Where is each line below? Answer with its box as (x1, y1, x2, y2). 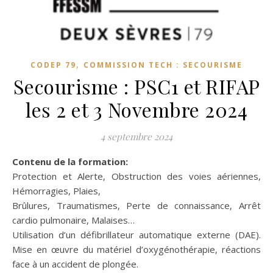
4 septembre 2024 (101, 130, 172, 143)
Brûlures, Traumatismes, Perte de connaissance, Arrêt (12, 199, 261, 211)
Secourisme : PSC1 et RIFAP (13, 73, 260, 99)
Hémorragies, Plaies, (12, 184, 101, 197)
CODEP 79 (30, 59, 76, 70)
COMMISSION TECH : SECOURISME (83, 59, 243, 70)
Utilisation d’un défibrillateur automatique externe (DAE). (12, 228, 261, 241)
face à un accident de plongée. (12, 257, 138, 270)
